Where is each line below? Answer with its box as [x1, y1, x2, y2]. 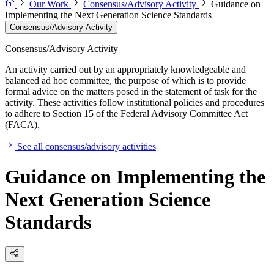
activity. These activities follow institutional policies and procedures [5, 97, 264, 108]
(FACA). [5, 119, 40, 130]
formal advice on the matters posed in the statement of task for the [5, 86, 257, 97]
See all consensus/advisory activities [17, 141, 156, 152]
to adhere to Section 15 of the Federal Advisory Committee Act [5, 108, 248, 119]
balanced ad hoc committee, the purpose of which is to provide [5, 75, 246, 86]
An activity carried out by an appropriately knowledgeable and [5, 64, 246, 75]
